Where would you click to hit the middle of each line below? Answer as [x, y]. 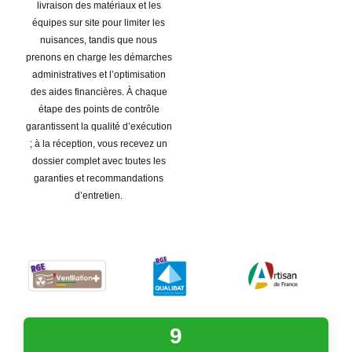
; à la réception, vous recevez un [99, 143]
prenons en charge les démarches [99, 57]
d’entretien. [99, 195]
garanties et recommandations [99, 178]
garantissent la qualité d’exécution [99, 126]
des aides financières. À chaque [99, 92]
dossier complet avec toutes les [99, 161]
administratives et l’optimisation [99, 74]
